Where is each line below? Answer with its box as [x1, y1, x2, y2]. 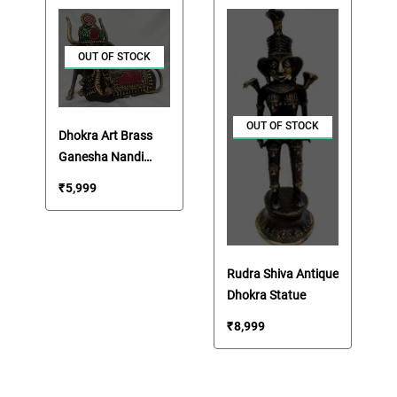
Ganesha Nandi [58, 149, 144, 164]
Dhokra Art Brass [58, 128, 152, 143]
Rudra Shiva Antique [227, 267, 339, 282]
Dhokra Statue [227, 288, 307, 303]
